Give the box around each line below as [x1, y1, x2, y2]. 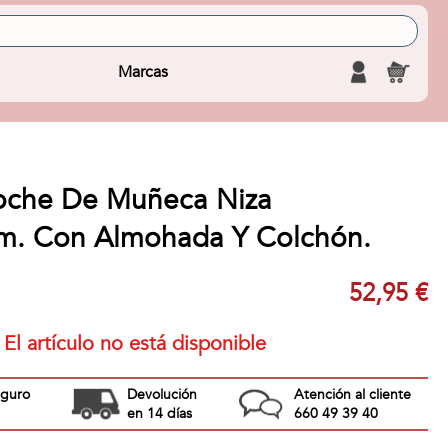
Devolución [126, 385, 197, 404]
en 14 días [126, 404, 192, 423]
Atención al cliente [293, 385, 411, 404]
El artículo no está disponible [3, 330, 266, 357]
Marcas [118, 61, 169, 83]
